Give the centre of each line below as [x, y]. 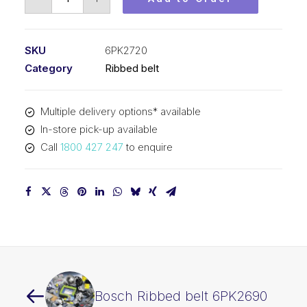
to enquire [148, 147]
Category [49, 68]
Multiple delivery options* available [120, 111]
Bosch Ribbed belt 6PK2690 [181, 296]
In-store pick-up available [99, 129]
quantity [69, 62]
